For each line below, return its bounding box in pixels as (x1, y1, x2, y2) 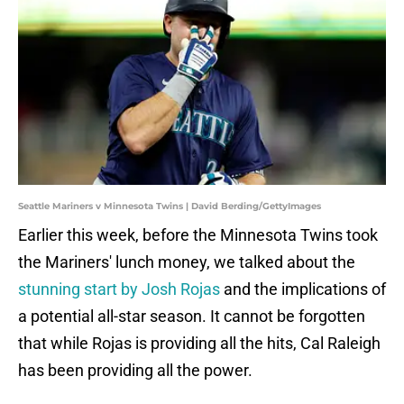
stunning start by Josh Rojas (18, 280, 220, 299)
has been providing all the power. (18, 361, 252, 381)
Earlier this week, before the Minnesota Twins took (18, 225, 378, 245)
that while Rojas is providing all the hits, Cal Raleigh (18, 334, 381, 353)
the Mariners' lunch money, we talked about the (18, 252, 355, 272)
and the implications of (220, 280, 386, 299)
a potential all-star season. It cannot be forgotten (18, 307, 365, 326)
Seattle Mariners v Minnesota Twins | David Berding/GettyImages (18, 200, 321, 213)
